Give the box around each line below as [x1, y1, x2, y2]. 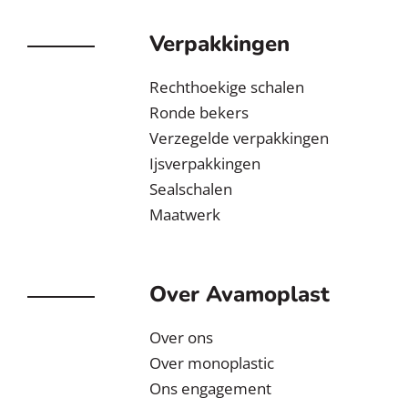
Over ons [149, 326, 214, 348]
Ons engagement [149, 377, 272, 399]
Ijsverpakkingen [149, 152, 261, 174]
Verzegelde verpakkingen [149, 127, 330, 148]
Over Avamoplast [149, 279, 331, 309]
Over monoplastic [149, 352, 275, 373]
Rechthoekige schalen [149, 76, 305, 97]
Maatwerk [149, 203, 221, 225]
